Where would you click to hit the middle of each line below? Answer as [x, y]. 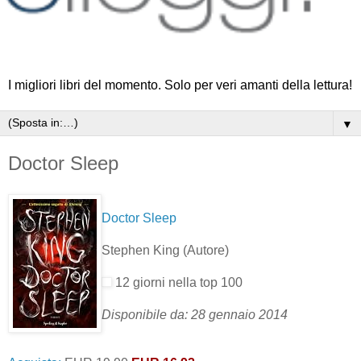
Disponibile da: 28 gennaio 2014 [195, 314]
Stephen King [142, 250]
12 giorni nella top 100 [177, 282]
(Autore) [206, 250]
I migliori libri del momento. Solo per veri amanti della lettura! [180, 85]
